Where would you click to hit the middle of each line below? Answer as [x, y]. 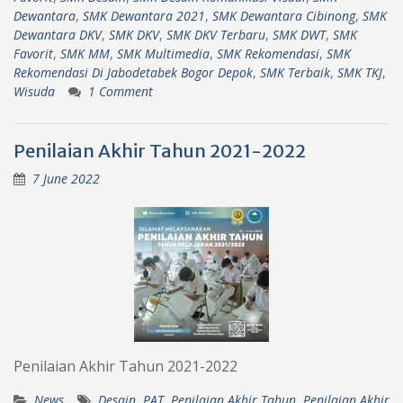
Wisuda [34, 91]
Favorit [33, 53]
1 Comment [121, 91]
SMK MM [85, 53]
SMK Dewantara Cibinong [284, 15]
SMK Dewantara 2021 [144, 15]
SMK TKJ [360, 72]
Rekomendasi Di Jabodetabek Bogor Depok [133, 72]
